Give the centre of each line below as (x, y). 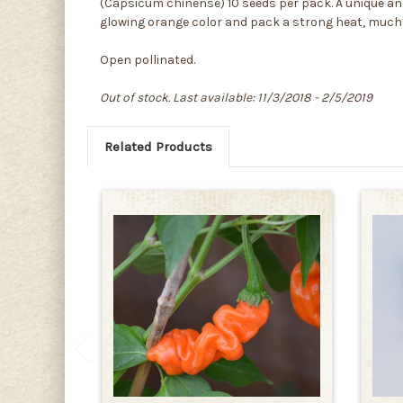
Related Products (158, 146)
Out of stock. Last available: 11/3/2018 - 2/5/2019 (236, 97)
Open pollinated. (148, 59)
